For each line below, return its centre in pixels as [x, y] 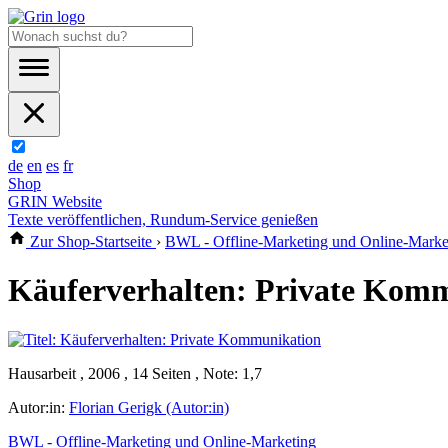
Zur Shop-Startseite [91, 241]
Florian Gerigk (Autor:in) [149, 407]
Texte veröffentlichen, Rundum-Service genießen [163, 219]
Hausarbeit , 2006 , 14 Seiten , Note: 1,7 [135, 373]
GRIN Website [55, 201]
